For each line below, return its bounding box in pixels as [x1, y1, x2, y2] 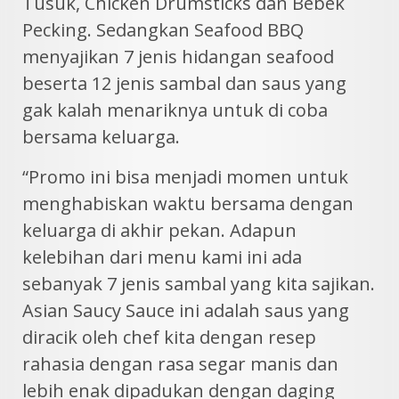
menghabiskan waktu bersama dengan [22, 191, 354, 216]
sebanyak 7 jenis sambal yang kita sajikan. [22, 272, 375, 297]
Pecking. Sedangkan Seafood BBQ [22, 18, 304, 43]
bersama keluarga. [22, 125, 180, 150]
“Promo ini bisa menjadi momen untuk [22, 165, 348, 190]
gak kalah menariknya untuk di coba [22, 98, 328, 123]
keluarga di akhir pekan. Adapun [22, 218, 297, 243]
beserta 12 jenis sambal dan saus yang [22, 71, 346, 96]
